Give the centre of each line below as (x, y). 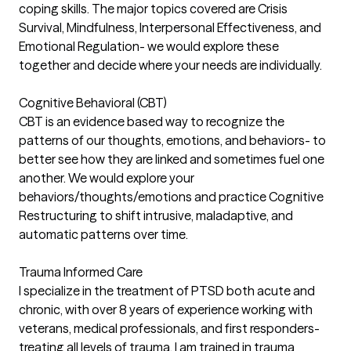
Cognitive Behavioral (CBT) (93, 103)
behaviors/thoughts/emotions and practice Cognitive (171, 197)
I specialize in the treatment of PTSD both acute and (167, 291)
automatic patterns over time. (103, 235)
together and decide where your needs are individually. (170, 65)
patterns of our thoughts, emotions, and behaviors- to (172, 141)
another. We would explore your (107, 178)
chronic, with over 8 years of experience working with (166, 310)
